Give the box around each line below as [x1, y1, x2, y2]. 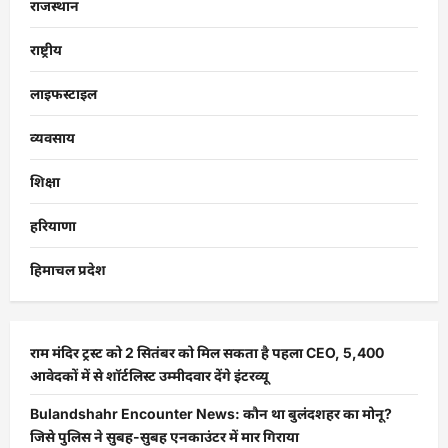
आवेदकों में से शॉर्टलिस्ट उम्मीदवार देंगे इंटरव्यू [30, 367, 269, 384]
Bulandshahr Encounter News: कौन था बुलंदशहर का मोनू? [30, 405, 392, 422]
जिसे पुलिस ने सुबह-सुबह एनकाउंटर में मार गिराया [30, 428, 299, 445]
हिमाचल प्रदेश [30, 261, 106, 278]
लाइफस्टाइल [30, 85, 97, 102]
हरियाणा [30, 217, 76, 234]
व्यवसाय [30, 129, 75, 146]
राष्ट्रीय [30, 41, 62, 58]
